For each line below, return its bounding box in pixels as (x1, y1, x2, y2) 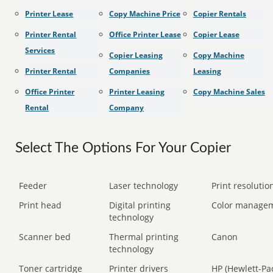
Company (109, 102, 144, 113)
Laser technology (109, 180, 179, 191)
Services (25, 45, 55, 55)
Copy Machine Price (109, 9, 181, 19)
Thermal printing (109, 231, 179, 243)
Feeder (19, 180, 48, 191)
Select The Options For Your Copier (15, 141, 232, 155)
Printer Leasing (109, 87, 165, 97)
